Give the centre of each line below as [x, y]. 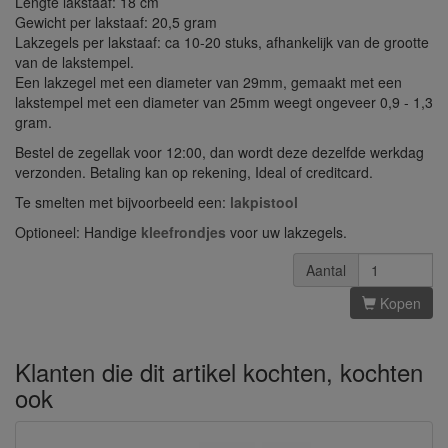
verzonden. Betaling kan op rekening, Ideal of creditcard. [194, 172]
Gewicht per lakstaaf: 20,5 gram [116, 22]
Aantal [325, 270]
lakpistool [264, 202]
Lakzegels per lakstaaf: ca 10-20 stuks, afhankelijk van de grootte [222, 42]
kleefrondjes [183, 232]
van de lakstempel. [74, 62]
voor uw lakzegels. [286, 232]
